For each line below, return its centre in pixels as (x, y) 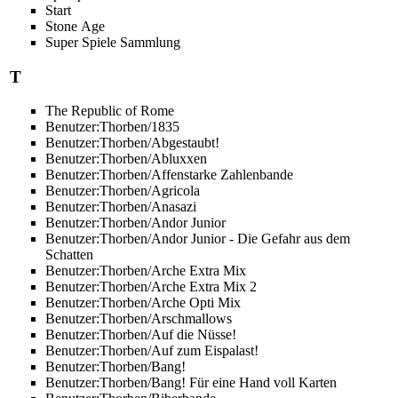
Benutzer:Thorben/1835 (112, 127)
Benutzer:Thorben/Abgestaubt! (132, 143)
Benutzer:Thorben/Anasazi (120, 207)
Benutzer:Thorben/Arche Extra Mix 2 (151, 287)
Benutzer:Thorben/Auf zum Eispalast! (151, 351)
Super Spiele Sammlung (112, 42)
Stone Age (75, 26)
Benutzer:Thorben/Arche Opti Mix (143, 303)
